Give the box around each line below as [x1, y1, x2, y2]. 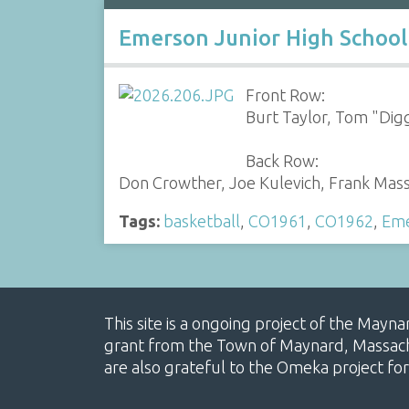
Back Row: [246, 151, 320, 170]
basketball [163, 211, 240, 230]
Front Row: [246, 85, 326, 104]
